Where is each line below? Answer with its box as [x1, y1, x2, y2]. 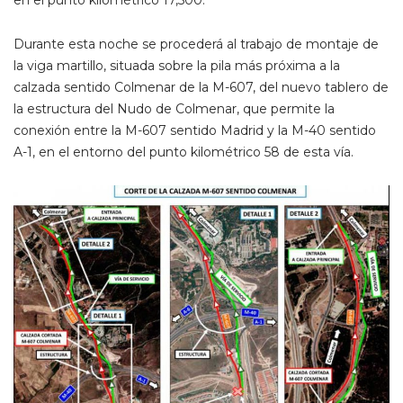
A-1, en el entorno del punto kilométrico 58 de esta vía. [13, 143, 354, 160]
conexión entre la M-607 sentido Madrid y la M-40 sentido [13, 121, 376, 139]
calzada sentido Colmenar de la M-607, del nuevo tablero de [13, 78, 389, 95]
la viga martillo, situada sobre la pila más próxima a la [13, 57, 340, 74]
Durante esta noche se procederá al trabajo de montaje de [13, 35, 379, 52]
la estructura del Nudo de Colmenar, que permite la [13, 100, 335, 117]
